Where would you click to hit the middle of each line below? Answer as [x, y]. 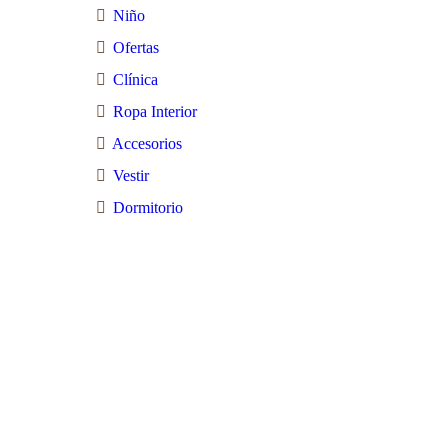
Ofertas [136, 47]
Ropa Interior [155, 111]
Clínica [135, 79]
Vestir [131, 175]
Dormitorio [148, 207]
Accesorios [147, 143]
